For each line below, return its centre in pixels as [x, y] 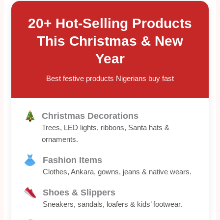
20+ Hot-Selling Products [110, 24]
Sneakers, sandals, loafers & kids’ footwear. [112, 204]
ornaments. [60, 139]
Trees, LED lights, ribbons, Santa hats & [105, 128]
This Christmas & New [110, 41]
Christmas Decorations [90, 116]
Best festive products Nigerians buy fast [110, 79]
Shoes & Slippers [79, 193]
